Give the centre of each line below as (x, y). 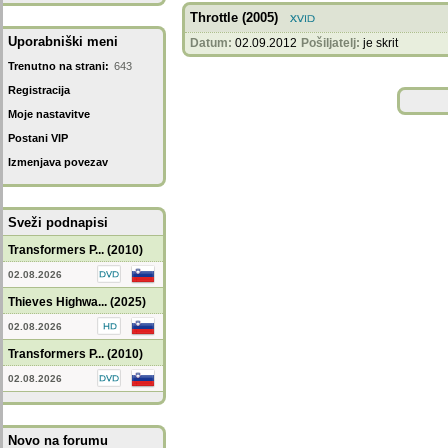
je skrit (380, 43)
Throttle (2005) (234, 17)
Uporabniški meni (63, 41)
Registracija (39, 90)
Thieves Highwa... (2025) (77, 302)
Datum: (211, 43)
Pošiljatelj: (330, 43)
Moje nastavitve (49, 114)
